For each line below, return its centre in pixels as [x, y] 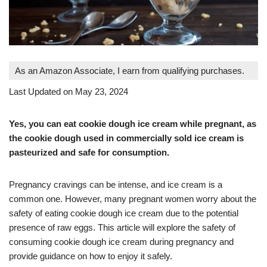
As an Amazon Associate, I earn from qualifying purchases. [130, 70]
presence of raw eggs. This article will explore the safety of [122, 227]
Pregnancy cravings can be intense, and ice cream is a [116, 184]
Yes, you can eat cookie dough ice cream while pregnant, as [133, 123]
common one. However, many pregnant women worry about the [133, 198]
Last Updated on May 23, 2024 [69, 91]
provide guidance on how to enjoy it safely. [91, 256]
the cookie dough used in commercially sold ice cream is [126, 138]
